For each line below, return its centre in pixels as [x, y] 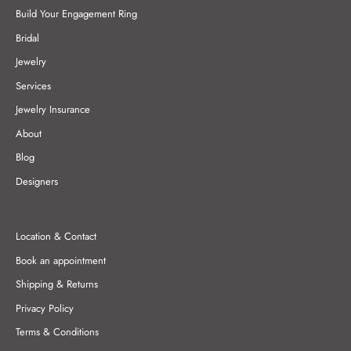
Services [33, 85]
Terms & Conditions [57, 332]
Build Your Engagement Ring [76, 14]
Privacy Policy [45, 308]
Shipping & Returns [57, 284]
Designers [37, 181]
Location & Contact [56, 237]
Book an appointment [61, 260]
